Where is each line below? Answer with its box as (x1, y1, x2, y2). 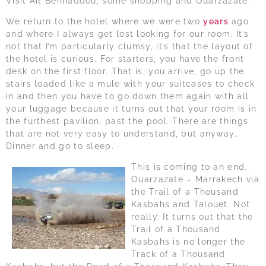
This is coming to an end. (131, 162, 248, 172)
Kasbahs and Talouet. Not (131, 199, 251, 210)
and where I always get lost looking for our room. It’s (6, 29, 249, 39)
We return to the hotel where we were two (6, 17, 204, 27)
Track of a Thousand (131, 249, 226, 259)
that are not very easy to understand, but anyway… (6, 129, 239, 139)
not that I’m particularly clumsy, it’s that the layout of (6, 42, 254, 52)
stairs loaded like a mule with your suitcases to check (6, 79, 255, 89)
